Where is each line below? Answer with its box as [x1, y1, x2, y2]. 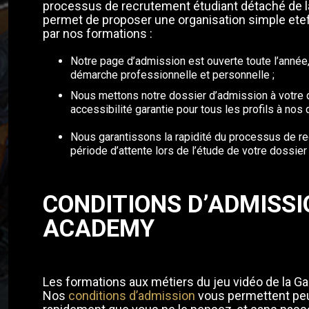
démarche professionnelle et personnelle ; [70, 68, 275, 81]
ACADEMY [43, 215, 155, 243]
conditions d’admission [68, 288, 199, 303]
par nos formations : [43, 26, 153, 41]
